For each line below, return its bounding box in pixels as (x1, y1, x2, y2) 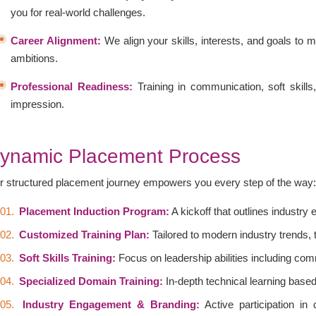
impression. (11, 98, 65, 110)
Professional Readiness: (11, 80, 133, 92)
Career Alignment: (11, 35, 102, 47)
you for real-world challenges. (11, 6, 146, 18)
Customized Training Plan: (19, 229, 150, 241)
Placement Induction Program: (19, 205, 170, 217)
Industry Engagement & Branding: (22, 298, 200, 310)
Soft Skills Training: (19, 252, 116, 264)
